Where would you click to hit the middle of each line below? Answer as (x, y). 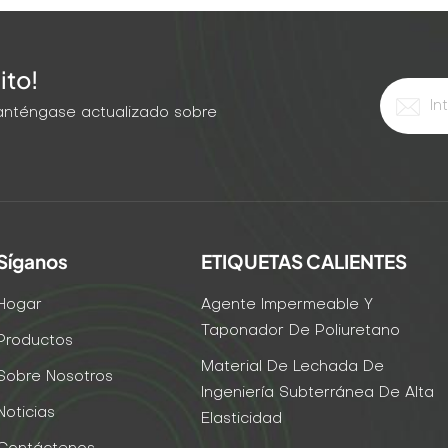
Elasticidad (242, 419)
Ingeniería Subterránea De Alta (318, 393)
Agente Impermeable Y (287, 305)
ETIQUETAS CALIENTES (304, 260)
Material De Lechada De (293, 367)
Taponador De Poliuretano (301, 331)
